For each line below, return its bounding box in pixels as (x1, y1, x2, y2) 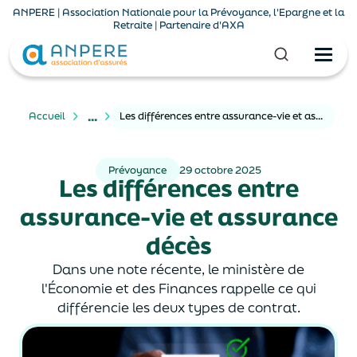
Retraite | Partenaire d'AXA (112, 18, 245, 32)
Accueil (29, 109, 65, 123)
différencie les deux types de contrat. (57, 298, 300, 316)
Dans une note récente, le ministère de (53, 260, 304, 278)
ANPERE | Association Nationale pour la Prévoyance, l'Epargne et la (13, 6, 344, 19)
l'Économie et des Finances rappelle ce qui (41, 279, 316, 297)
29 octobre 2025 (179, 163, 261, 177)
